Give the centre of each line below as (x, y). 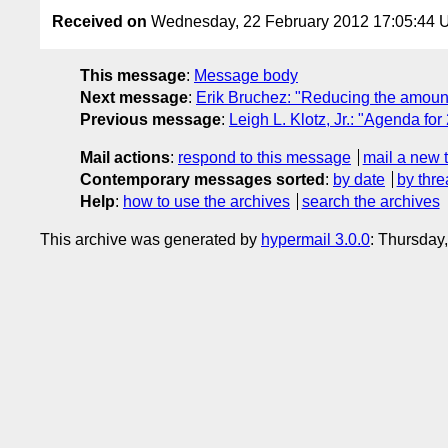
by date (359, 180)
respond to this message (264, 158)
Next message (134, 98)
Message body (246, 76)
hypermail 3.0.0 (315, 240)
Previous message (150, 120)
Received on (99, 22)
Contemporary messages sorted (202, 180)
